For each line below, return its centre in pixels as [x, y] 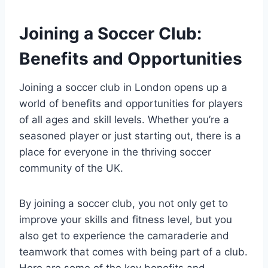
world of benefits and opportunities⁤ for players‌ [131, 103]
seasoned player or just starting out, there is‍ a [130, 135]
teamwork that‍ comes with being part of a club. [133, 252]
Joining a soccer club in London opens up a [123, 87]
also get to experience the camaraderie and [124, 235]
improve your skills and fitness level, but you [126, 219]
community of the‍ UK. [71, 168]
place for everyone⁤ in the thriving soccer [115, 152]
